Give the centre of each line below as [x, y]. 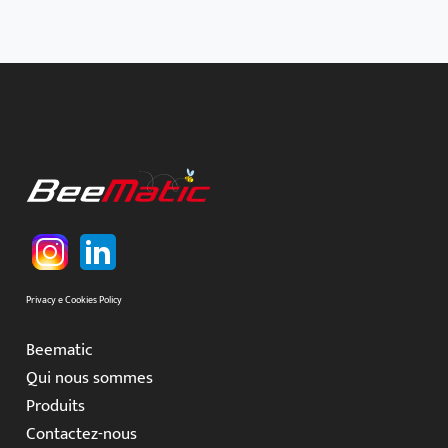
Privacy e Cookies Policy [73, 299]
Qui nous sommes [89, 378]
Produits [55, 406]
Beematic [59, 350]
